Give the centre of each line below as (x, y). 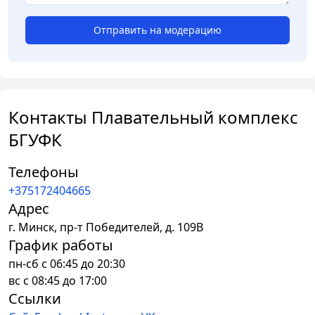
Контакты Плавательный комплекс (153, 117)
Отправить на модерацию (157, 30)
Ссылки (35, 299)
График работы (61, 245)
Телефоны (44, 172)
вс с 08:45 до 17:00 (58, 281)
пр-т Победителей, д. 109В (131, 227)
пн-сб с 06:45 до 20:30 (67, 264)
